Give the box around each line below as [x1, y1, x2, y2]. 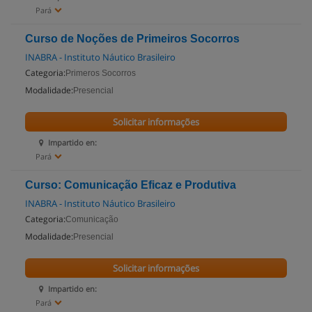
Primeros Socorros [65, 68, 136, 78]
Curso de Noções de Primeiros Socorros [25, 33, 240, 45]
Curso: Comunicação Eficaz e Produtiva [25, 179, 236, 191]
